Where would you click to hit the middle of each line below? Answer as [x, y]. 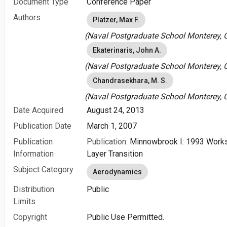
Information [33, 154]
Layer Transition [115, 154]
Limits [24, 201]
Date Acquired [38, 110]
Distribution [34, 189]
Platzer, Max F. [116, 20]
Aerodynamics [117, 172]
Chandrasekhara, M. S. [130, 81]
